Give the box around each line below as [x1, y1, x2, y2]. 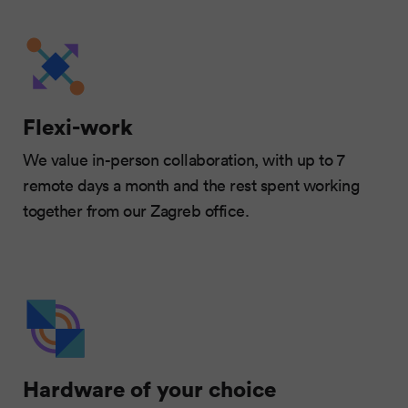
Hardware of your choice [23, 373, 276, 403]
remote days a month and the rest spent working [23, 173, 359, 196]
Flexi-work [23, 111, 133, 140]
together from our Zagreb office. [23, 199, 249, 221]
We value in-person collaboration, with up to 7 [23, 148, 344, 170]
